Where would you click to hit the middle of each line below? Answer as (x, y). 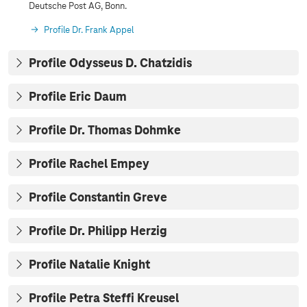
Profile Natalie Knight (89, 265)
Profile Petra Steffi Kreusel (104, 298)
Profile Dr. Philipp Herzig (98, 231)
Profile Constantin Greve (98, 198)
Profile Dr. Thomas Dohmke (105, 131)
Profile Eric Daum (78, 97)
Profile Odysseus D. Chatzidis (110, 63)
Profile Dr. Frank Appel (89, 30)
